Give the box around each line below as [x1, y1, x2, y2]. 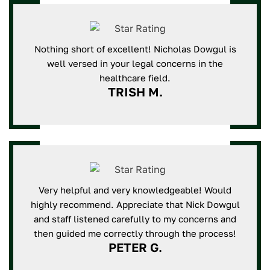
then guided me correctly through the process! [34, 228, 236, 239]
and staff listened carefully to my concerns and [34, 213, 236, 224]
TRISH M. [107, 84, 163, 99]
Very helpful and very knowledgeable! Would [39, 184, 231, 195]
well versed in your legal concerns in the [47, 58, 223, 69]
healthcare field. [99, 72, 171, 83]
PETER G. [108, 240, 162, 254]
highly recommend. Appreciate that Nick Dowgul [30, 199, 240, 210]
